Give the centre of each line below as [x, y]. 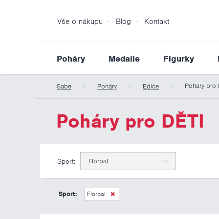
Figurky [179, 59]
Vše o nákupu [80, 22]
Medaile [124, 59]
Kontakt [157, 22]
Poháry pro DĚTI [130, 121]
